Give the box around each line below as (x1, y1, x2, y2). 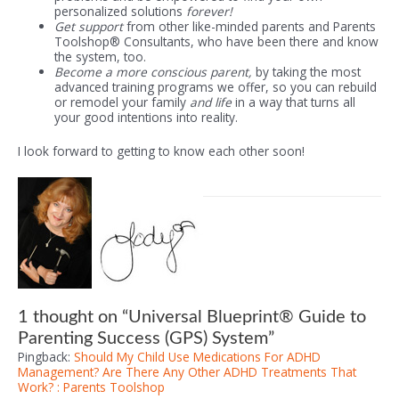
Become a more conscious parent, (54, 63, 256, 81)
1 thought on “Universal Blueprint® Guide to (18, 308, 366, 327)
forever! (186, 3, 233, 20)
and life (190, 94, 232, 111)
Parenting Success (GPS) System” (18, 330, 274, 348)
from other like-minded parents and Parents (123, 18, 377, 36)
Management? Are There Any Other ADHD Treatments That (18, 363, 356, 381)
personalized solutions (54, 3, 187, 20)
